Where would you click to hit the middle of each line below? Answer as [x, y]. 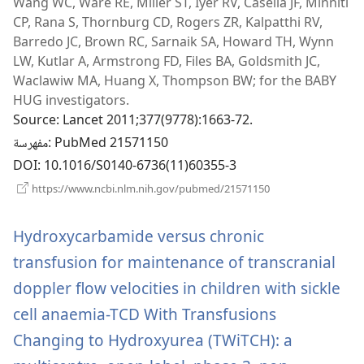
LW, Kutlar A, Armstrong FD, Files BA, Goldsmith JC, [167, 61]
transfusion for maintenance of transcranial [174, 262]
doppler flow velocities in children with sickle [177, 288]
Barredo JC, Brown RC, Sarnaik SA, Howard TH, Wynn [173, 42]
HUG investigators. [71, 100]
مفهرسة [30, 145]
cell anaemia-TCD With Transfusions [145, 314]
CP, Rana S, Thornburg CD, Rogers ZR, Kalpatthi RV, [168, 22]
